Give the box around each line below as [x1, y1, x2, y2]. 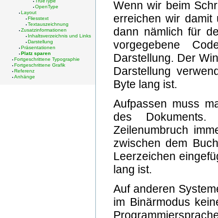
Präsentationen [20, 45, 55, 51]
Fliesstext [28, 16, 49, 21]
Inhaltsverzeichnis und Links [28, 33, 91, 39]
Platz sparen [20, 51, 51, 56]
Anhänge [14, 74, 35, 80]
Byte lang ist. [113, 77, 177, 91]
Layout [20, 10, 36, 16]
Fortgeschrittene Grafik [14, 62, 65, 68]
